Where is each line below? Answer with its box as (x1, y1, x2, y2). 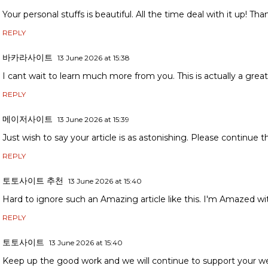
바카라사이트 (2, 52, 53, 63)
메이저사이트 (2, 114, 53, 125)
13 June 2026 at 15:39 (57, 115, 129, 124)
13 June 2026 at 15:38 (57, 53, 130, 63)
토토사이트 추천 (2, 175, 63, 187)
